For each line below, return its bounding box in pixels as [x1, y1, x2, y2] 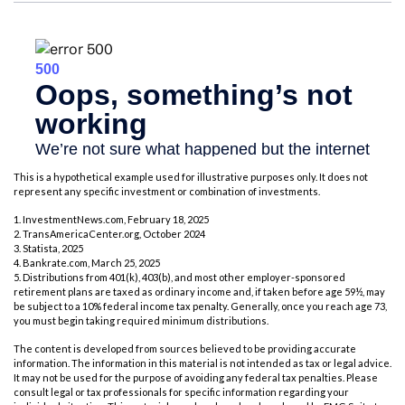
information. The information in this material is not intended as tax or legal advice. [14, 357, 391, 370]
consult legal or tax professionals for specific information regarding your [14, 386, 349, 399]
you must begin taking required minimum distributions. [14, 315, 268, 327]
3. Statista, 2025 [14, 242, 83, 255]
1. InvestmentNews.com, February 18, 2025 [14, 213, 209, 226]
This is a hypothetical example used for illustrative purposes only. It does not [14, 171, 368, 184]
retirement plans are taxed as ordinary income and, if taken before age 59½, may [14, 286, 385, 298]
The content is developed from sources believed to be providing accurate [14, 343, 356, 355]
